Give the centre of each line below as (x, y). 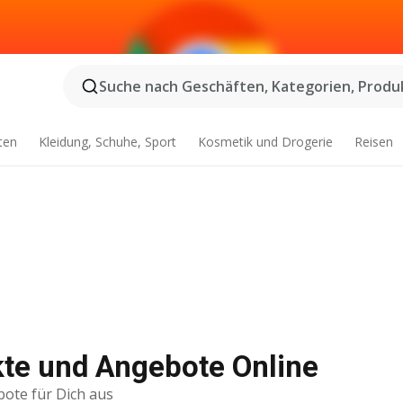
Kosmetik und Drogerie (265, 142)
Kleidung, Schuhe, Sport (108, 142)
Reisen (373, 142)
